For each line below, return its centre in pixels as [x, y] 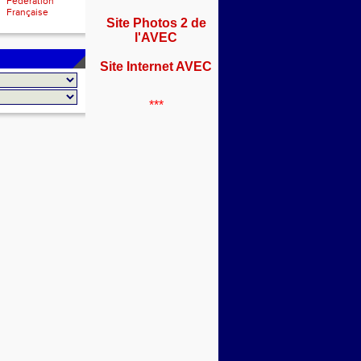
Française [27, 12]
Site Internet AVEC [156, 66]
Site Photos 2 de [156, 23]
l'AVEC [156, 37]
